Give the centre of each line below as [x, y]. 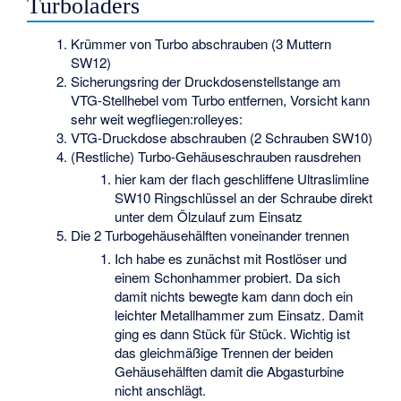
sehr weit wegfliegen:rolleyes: [157, 118]
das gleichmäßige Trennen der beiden [223, 352]
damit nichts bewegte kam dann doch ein [233, 295]
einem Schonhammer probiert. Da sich [227, 277]
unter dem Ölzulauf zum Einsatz [208, 217]
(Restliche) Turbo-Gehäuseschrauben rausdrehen [216, 156]
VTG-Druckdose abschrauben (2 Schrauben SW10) [222, 137]
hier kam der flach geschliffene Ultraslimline [241, 179]
